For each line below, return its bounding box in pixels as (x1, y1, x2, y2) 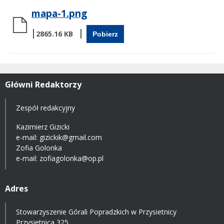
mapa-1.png (31, 7, 87, 20)
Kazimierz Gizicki (16, 122, 69, 132)
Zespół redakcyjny (16, 103, 75, 113)
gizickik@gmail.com (39, 132, 102, 142)
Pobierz (92, 30, 118, 38)
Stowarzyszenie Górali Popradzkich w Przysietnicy (16, 207, 176, 217)
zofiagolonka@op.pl (39, 153, 103, 163)
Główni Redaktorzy (5, 79, 81, 90)
